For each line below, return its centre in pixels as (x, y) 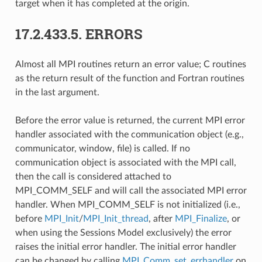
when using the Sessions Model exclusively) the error (123, 232)
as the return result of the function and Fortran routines (130, 78)
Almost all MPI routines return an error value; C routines (130, 64)
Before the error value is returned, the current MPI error (130, 120)
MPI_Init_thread (116, 218)
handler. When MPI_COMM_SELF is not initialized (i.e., (127, 204)
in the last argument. (57, 92)
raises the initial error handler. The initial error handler (125, 247)
